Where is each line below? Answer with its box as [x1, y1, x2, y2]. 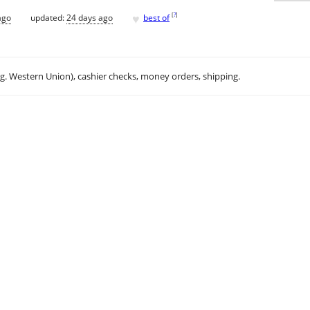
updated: [30, 11, 66, 24]
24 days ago [66, 11, 113, 24]
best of [143, 11, 170, 24]
